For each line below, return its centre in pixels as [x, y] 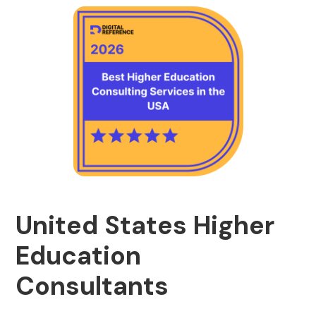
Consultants [92, 286]
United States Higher [145, 225]
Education [79, 256]
